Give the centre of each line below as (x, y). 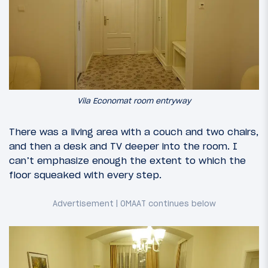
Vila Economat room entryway (134, 100)
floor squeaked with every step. (85, 174)
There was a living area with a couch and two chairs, (134, 131)
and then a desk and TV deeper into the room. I (123, 146)
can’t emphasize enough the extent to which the (127, 160)
